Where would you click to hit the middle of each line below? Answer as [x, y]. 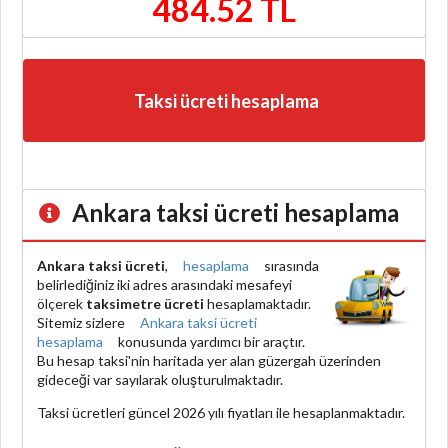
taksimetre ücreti [145, 303]
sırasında [290, 265]
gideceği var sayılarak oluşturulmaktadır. [160, 379]
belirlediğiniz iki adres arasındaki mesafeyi [164, 284]
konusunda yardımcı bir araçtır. [210, 341]
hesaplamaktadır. [257, 303]
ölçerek [61, 303]
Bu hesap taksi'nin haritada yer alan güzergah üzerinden [209, 360]
